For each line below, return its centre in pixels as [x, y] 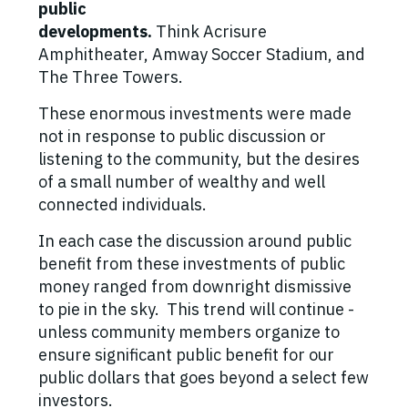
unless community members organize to [189, 332]
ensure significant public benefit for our [186, 355]
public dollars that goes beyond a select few [204, 378]
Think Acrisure [211, 32]
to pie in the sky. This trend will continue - [196, 310]
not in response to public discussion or [182, 137]
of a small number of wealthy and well [182, 182]
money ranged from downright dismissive [195, 287]
